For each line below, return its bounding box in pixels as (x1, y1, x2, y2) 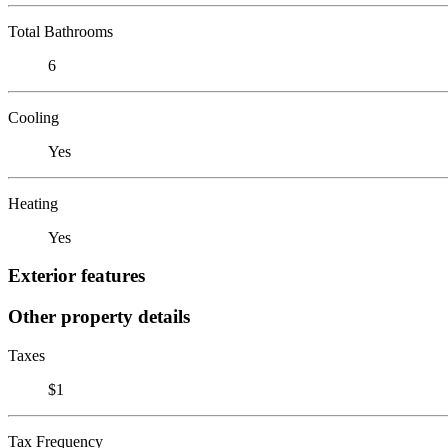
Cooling (8, 108, 59, 126)
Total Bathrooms (8, 22, 113, 40)
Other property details (8, 305, 190, 327)
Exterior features (8, 265, 145, 287)
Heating (8, 194, 58, 212)
